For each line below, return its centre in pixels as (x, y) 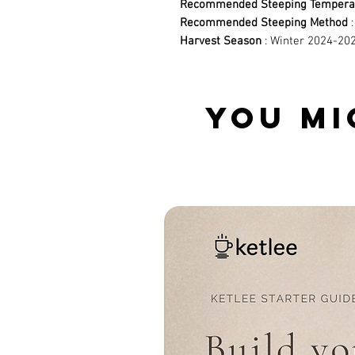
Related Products (232, 162)
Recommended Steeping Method (264, 23)
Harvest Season (221, 41)
